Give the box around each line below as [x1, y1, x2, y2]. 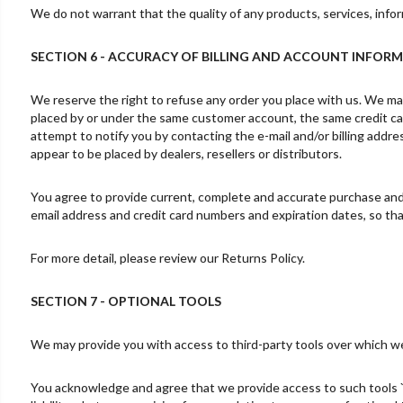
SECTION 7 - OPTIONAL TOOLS [30, 292, 221, 309]
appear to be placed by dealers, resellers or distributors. [30, 145, 342, 161]
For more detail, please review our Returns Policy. [30, 249, 305, 265]
